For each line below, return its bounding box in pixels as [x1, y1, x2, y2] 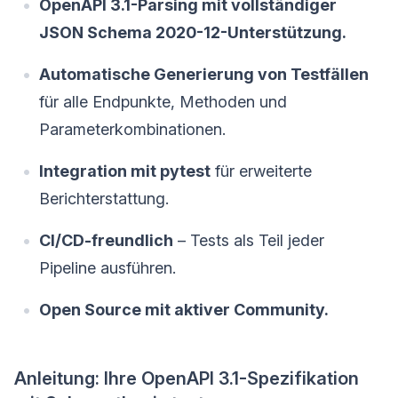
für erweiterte [211, 161, 312, 180]
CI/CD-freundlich [39, 230, 173, 250]
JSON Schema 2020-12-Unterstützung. [39, 22, 346, 42]
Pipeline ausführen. [39, 258, 176, 277]
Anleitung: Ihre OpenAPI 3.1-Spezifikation [14, 367, 359, 389]
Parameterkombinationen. [39, 119, 226, 139]
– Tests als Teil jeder [173, 230, 324, 250]
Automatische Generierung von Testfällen [39, 64, 369, 84]
